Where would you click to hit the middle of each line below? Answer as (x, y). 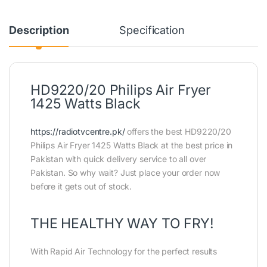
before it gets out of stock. (81, 187)
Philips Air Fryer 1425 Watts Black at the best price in (132, 145)
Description (39, 30)
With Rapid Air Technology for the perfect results (124, 252)
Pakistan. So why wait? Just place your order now (125, 173)
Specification (152, 30)
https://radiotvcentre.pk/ (78, 132)
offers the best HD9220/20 (178, 132)
